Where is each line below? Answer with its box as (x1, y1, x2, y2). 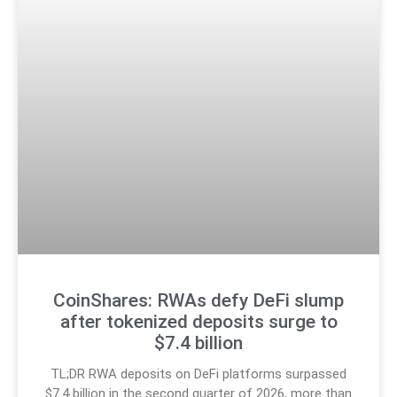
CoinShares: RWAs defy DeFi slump (53, 290, 344, 312)
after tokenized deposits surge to (59, 311, 338, 333)
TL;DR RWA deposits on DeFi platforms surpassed (51, 366, 346, 383)
